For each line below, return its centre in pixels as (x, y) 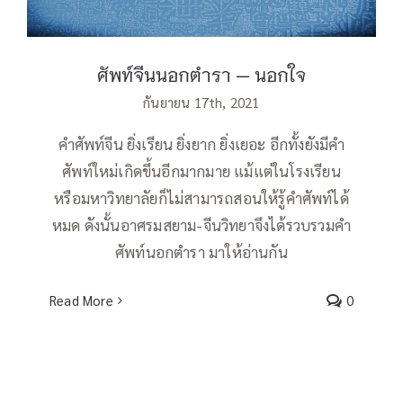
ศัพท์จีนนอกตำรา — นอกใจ (201, 74)
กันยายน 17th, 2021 (201, 103)
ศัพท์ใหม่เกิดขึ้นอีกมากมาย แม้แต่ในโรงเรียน (201, 171)
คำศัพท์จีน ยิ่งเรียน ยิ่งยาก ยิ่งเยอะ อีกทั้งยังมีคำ (201, 144)
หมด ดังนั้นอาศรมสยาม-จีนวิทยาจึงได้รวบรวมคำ (201, 225)
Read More (81, 300)
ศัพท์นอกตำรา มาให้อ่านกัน (201, 252)
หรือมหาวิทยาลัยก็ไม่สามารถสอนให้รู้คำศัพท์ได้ (201, 198)
